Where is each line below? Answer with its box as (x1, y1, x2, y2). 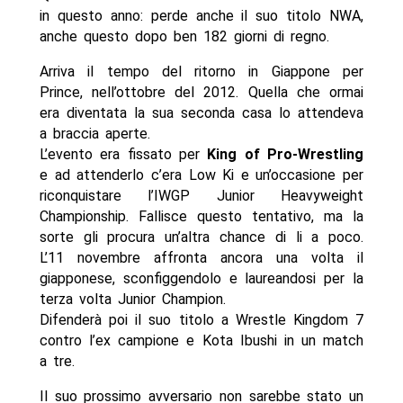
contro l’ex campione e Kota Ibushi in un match (39, 332, 364, 350)
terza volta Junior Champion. (39, 291, 226, 309)
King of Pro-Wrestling (200, 146, 364, 164)
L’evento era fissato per (39, 146, 200, 164)
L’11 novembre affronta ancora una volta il (39, 249, 364, 267)
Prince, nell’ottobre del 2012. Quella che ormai (39, 84, 364, 102)
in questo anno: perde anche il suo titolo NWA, (39, 7, 364, 25)
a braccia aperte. (39, 125, 150, 143)
